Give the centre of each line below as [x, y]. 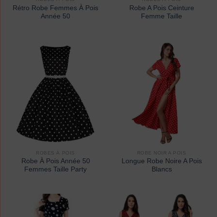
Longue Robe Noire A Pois [162, 161]
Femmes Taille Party [55, 170]
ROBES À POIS [55, 153]
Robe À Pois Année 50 [55, 161]
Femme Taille [162, 16]
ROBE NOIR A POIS [162, 153]
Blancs [162, 170]
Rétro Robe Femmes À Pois [55, 8]
